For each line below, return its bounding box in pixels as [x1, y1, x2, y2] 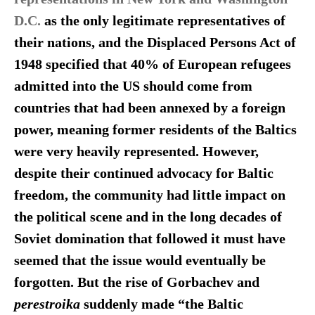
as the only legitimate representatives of [40, 13, 285, 29]
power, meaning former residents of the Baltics [13, 122, 297, 138]
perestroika [13, 297, 84, 312]
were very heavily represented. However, [13, 144, 259, 160]
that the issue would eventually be [61, 253, 266, 269]
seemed [13, 253, 62, 269]
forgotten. [13, 275, 74, 290]
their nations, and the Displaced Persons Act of [13, 35, 296, 51]
